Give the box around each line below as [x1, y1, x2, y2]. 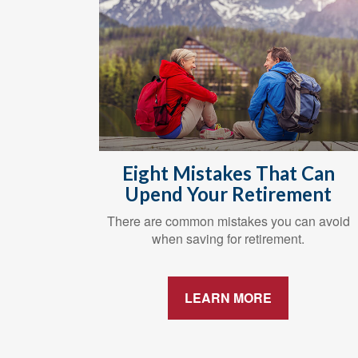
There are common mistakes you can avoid [106, 211, 350, 230]
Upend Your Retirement [125, 181, 332, 205]
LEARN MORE [185, 288, 272, 307]
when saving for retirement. [152, 229, 305, 248]
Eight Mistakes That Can [121, 161, 335, 185]
